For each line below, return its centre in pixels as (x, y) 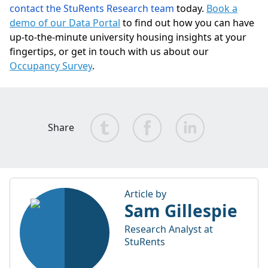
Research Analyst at (169, 229)
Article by (145, 194)
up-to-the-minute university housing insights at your (128, 37)
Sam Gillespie (181, 210)
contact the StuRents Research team (92, 8)
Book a (222, 8)
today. (190, 8)
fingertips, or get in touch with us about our (109, 51)
